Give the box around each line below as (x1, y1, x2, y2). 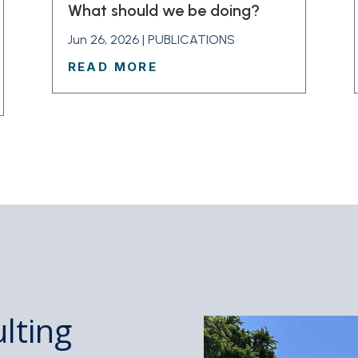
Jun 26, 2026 (67, 32, 139, 48)
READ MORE (67, 59, 158, 75)
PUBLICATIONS (147, 32, 235, 48)
